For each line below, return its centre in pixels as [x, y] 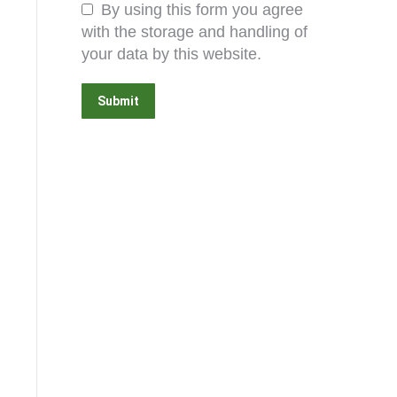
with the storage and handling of [195, 32]
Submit [118, 101]
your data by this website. [171, 54]
